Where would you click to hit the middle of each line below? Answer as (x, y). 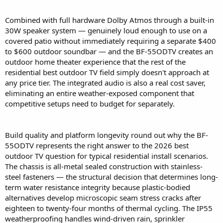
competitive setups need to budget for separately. (90, 104)
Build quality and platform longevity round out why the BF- (107, 135)
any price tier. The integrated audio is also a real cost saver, (105, 83)
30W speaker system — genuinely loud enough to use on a (106, 31)
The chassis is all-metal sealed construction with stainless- (104, 167)
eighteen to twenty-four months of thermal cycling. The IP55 (109, 208)
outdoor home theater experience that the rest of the (95, 62)
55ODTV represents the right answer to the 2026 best (97, 146)
